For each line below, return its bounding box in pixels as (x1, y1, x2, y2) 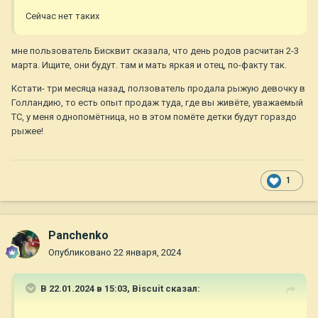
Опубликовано (48, 247, 114, 258)
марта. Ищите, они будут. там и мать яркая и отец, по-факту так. (11, 60, 287, 71)
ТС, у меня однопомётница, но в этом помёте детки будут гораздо (11, 111, 297, 123)
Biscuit (132, 283, 163, 295)
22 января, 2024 (114, 247, 181, 258)
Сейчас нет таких (26, 11, 102, 22)
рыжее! (11, 126, 43, 137)
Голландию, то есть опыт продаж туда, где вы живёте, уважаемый (11, 97, 303, 109)
